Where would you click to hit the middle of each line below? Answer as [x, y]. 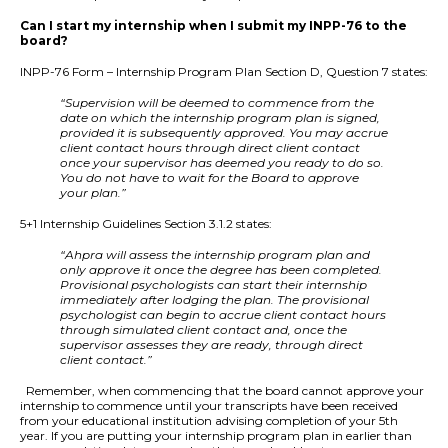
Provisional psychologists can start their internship [213, 285]
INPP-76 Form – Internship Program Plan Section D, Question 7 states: [224, 72]
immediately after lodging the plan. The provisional [214, 300]
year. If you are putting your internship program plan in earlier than [216, 436]
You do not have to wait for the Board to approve [209, 178]
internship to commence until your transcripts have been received [209, 406]
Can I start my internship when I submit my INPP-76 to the [213, 26]
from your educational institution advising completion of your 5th [209, 421]
